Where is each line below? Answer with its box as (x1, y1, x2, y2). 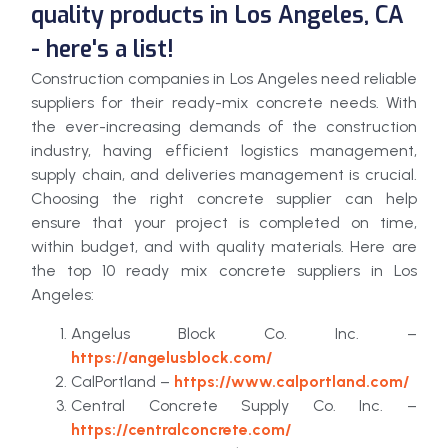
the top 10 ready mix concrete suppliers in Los (31, 261, 417, 281)
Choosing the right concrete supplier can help (31, 189, 417, 209)
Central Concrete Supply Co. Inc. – (71, 395, 417, 415)
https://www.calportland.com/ (174, 371, 410, 391)
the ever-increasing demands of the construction (31, 117, 417, 137)
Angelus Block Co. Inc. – (71, 323, 417, 343)
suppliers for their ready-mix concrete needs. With (31, 93, 417, 113)
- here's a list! (31, 34, 175, 66)
